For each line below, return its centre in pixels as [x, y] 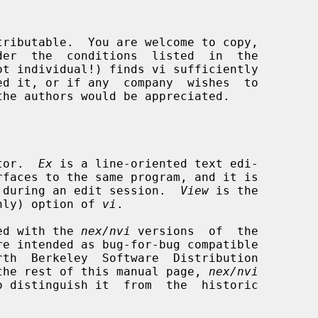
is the [234, 190]
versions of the [194, 231]
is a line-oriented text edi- [155, 163]
